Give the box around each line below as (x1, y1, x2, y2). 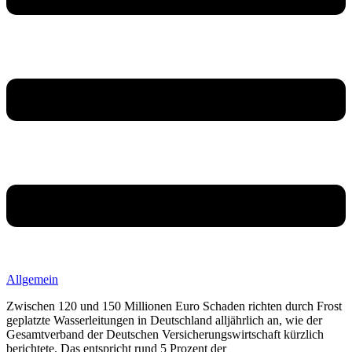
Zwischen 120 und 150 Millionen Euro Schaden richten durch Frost (6, 299, 342, 313)
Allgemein (6, 272, 58, 286)
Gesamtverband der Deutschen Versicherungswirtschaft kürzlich (6, 327, 324, 341)
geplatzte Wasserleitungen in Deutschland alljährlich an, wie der (6, 313, 322, 327)
